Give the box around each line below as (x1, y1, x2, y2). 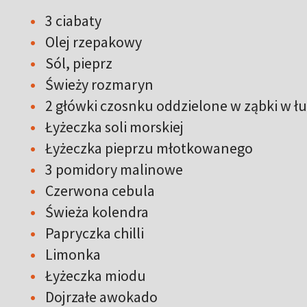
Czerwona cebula (45, 180, 155, 200)
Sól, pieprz (45, 53, 112, 73)
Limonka (45, 244, 101, 264)
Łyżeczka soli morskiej (45, 116, 184, 136)
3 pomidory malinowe (45, 159, 183, 179)
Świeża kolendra (45, 201, 149, 221)
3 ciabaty (45, 10, 101, 30)
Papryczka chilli (45, 223, 144, 243)
